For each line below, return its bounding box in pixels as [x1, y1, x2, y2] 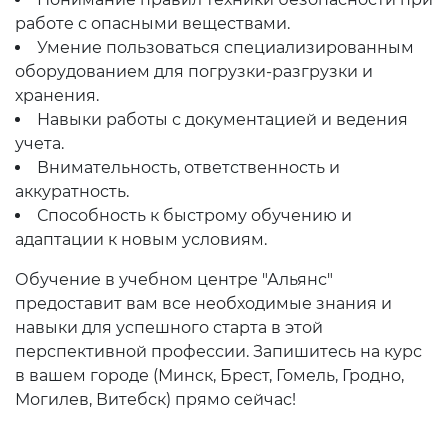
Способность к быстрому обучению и [37, 206, 352, 225]
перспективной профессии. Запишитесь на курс [15, 342, 422, 361]
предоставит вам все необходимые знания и [15, 294, 392, 313]
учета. [15, 134, 64, 153]
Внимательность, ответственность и [37, 158, 340, 177]
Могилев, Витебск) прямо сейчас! [15, 390, 296, 409]
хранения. [15, 86, 99, 105]
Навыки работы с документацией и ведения [37, 110, 408, 129]
